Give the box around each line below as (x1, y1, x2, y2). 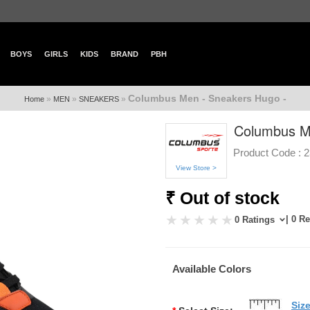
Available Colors (172, 263, 251, 275)
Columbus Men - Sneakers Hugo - (127, 93, 286, 104)
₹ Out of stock (165, 188, 280, 208)
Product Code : (232, 147, 301, 158)
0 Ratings (234, 215, 277, 225)
